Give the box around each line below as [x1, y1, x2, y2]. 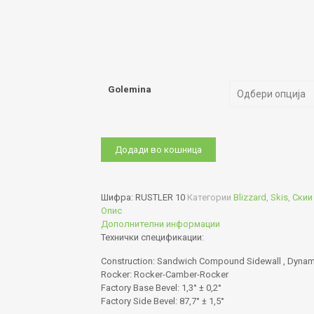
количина [100, 165, 144, 175]
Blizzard [233, 192, 266, 203]
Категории [186, 192, 233, 203]
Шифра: [100, 192, 135, 203]
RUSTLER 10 [135, 192, 185, 203]
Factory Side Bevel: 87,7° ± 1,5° [100, 296, 224, 306]
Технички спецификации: [100, 232, 204, 243]
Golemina [107, 84, 151, 95]
